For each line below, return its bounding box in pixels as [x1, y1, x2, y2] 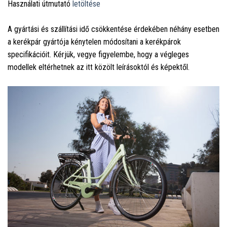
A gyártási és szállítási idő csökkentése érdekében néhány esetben [8, 24, 219, 34]
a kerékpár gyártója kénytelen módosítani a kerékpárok [8, 37, 181, 47]
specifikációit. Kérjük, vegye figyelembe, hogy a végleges [8, 50, 189, 60]
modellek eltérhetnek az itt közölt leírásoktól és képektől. [8, 62, 190, 72]
